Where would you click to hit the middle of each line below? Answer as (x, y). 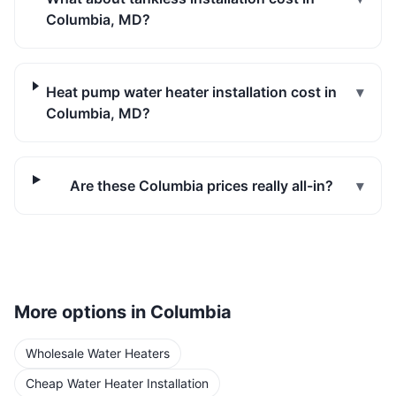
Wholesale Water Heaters (98, 353)
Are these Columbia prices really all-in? (202, 186)
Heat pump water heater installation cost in (191, 92)
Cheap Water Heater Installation (117, 383)
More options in (82, 312)
